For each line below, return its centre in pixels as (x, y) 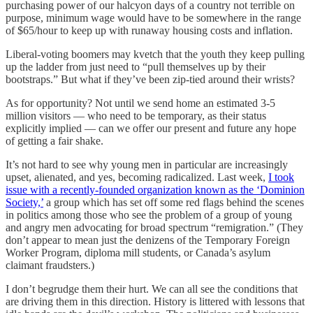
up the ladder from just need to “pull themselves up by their (136, 66)
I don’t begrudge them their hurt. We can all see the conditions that (152, 289)
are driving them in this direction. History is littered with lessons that (155, 301)
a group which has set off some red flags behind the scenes (174, 202)
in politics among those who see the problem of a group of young (149, 214)
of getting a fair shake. (54, 140)
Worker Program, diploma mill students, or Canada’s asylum (138, 252)
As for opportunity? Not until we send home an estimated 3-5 (140, 103)
